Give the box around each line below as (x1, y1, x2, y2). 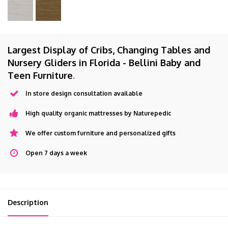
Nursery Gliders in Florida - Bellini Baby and (8, 57, 201, 68)
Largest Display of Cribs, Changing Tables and (8, 44, 210, 55)
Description (8, 198, 48, 207)
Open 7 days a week (25, 149, 87, 157)
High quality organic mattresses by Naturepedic (25, 109, 171, 117)
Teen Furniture (8, 70, 73, 81)
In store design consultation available (25, 90, 142, 97)
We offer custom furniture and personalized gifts (25, 129, 176, 137)
